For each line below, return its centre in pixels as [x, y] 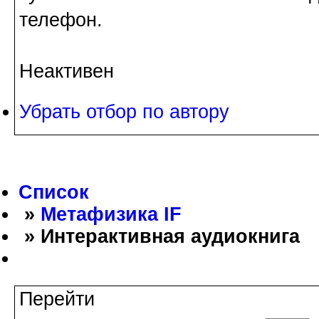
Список [54, 192]
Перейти [57, 299]
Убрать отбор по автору [124, 111]
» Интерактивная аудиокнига [159, 236]
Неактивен [67, 71]
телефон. [61, 20]
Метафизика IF [111, 214]
